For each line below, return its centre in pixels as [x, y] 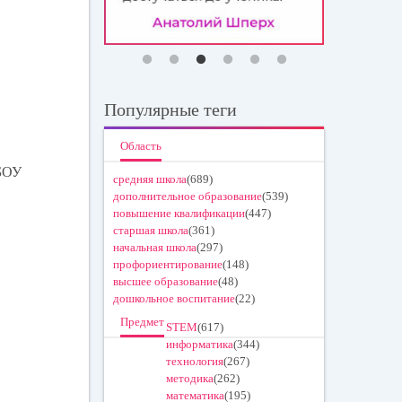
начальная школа [155, 248]
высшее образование [166, 282]
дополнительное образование [188, 197]
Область [141, 146]
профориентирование [168, 265]
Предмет [143, 322]
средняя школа [150, 179]
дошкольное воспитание [175, 299]
